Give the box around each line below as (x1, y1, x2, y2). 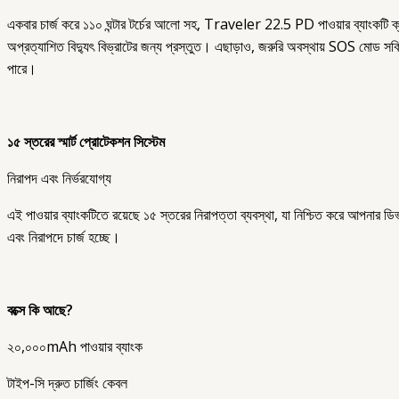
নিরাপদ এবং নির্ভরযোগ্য (7, 168, 111, 189)
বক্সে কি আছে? (7, 300, 73, 321)
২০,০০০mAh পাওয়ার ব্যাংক (7, 337, 142, 357)
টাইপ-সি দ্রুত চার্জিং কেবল (7, 373, 127, 394)
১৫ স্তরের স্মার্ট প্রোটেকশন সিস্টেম (7, 132, 165, 152)
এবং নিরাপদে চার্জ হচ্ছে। (7, 227, 120, 248)
